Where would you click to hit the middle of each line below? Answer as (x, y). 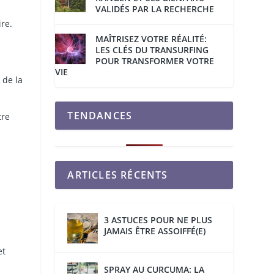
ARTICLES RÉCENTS (118, 175)
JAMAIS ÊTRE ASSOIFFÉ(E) (155, 231)
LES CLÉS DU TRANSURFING (152, 50)
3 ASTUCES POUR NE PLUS (158, 220)
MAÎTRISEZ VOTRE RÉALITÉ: (151, 39)
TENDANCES (100, 116)
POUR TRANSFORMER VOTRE (155, 61)
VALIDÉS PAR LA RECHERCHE (155, 9)
